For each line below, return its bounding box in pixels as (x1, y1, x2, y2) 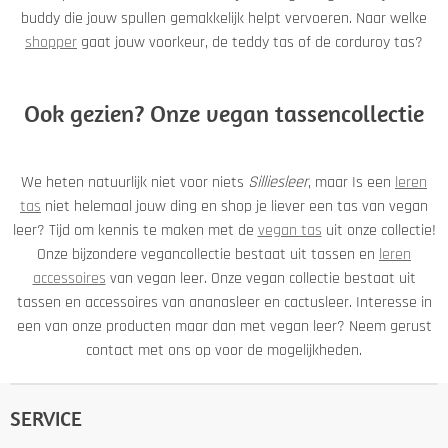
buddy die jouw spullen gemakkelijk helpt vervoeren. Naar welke (21, 8, 427, 30)
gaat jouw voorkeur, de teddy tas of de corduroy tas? (77, 32, 423, 54)
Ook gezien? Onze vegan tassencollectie (24, 98, 424, 129)
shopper (25, 32, 77, 54)
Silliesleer (248, 171, 308, 193)
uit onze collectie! (321, 219, 436, 241)
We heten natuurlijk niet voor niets (21, 171, 248, 193)
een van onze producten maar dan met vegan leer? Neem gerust (16, 315, 432, 337)
